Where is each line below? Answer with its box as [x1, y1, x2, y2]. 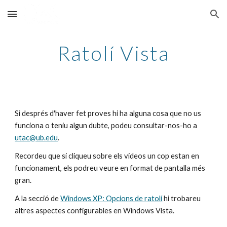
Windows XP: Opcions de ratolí [60, 194, 163, 203]
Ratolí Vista [57, 41, 170, 65]
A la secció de [15, 194, 61, 203]
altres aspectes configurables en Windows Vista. [15, 206, 175, 215]
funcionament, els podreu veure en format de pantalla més [15, 164, 206, 172]
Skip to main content [8, 14, 80, 23]
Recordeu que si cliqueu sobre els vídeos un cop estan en [15, 152, 200, 160]
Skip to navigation [156, 14, 219, 23]
